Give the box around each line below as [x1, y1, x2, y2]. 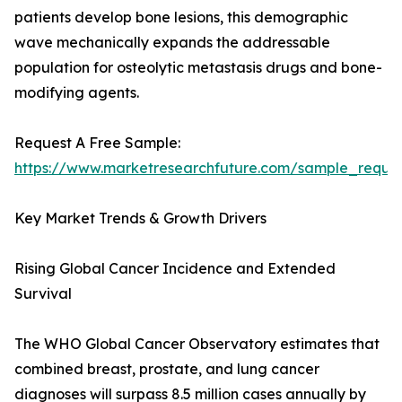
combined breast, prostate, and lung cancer [14, 360, 319, 379]
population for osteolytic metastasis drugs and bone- [14, 58, 382, 77]
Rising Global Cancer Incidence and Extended [14, 259, 336, 278]
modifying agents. [14, 83, 139, 102]
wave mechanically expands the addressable [14, 33, 330, 52]
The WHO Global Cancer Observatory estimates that [14, 335, 380, 354]
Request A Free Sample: [14, 134, 180, 153]
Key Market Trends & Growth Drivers [14, 209, 267, 228]
